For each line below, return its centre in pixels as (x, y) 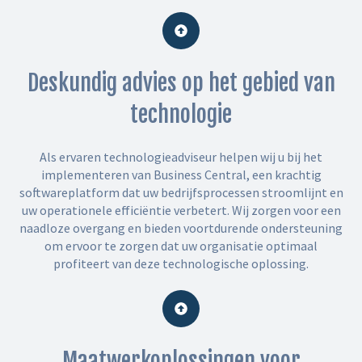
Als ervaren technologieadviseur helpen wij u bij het (181, 157)
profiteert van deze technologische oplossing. (181, 264)
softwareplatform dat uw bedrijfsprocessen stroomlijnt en (181, 193)
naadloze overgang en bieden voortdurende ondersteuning (181, 228)
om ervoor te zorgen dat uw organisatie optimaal (181, 246)
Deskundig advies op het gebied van (181, 82)
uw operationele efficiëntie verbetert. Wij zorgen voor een (181, 210)
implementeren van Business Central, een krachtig (181, 175)
